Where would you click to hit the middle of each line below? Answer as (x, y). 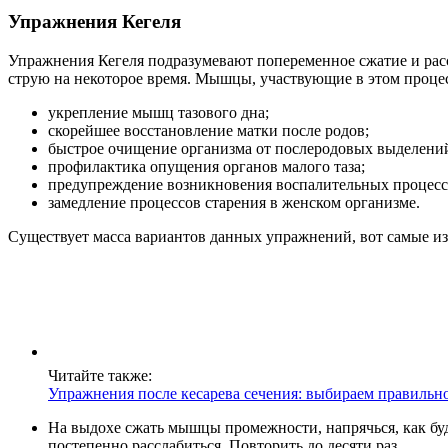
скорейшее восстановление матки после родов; (208, 130)
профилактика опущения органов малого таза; (206, 166)
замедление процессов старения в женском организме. (234, 202)
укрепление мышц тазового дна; (158, 112)
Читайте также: (100, 375)
